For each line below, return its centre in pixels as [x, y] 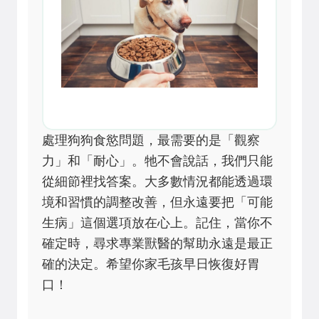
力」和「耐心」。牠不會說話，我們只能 [157, 161]
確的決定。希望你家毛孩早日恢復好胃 [151, 265]
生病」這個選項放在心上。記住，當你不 [157, 223]
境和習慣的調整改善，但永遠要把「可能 [157, 203]
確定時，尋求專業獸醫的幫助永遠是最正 [157, 244]
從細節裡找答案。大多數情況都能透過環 [157, 182]
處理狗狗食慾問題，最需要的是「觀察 [151, 141]
